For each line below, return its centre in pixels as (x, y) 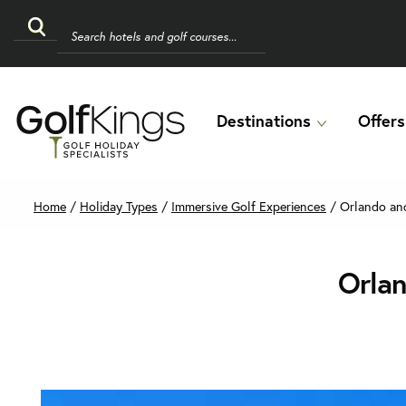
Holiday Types (119, 206)
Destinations (264, 121)
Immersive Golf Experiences (249, 206)
